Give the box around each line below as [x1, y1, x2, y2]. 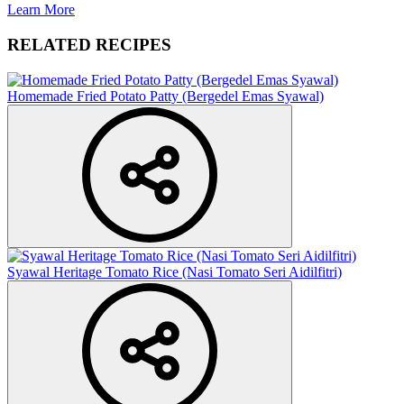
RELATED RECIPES [7, 34, 171, 54]
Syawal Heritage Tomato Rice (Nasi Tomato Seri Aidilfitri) [7, 263, 342, 280]
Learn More [7, 2, 75, 18]
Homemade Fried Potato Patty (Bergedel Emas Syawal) [7, 87, 324, 104]
